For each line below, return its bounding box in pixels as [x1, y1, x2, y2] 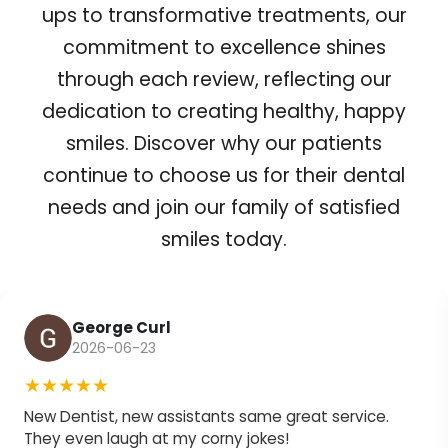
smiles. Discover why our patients [66, 129, 382, 157]
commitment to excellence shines [62, 33, 386, 61]
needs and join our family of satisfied [48, 193, 400, 221]
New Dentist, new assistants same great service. [24, 405, 389, 427]
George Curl [72, 317, 171, 339]
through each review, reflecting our [56, 65, 392, 93]
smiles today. [161, 225, 287, 253]
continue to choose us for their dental [43, 161, 405, 189]
